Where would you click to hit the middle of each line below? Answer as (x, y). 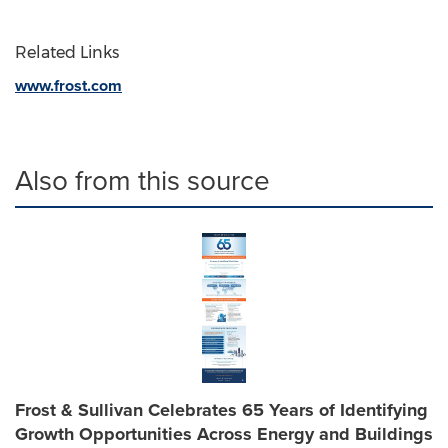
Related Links (67, 52)
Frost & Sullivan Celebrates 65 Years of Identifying (221, 410)
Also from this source (142, 180)
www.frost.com (68, 85)
